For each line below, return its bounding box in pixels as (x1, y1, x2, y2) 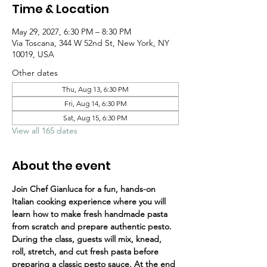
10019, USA (12, 49, 54, 60)
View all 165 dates (12, 125, 77, 136)
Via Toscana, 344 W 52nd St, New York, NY (12, 38, 169, 49)
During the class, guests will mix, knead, (12, 234, 164, 245)
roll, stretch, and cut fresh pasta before (12, 246, 161, 257)
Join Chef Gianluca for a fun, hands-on (12, 184, 158, 195)
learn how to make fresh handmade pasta (12, 209, 170, 220)
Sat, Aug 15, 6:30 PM (63, 113, 128, 123)
